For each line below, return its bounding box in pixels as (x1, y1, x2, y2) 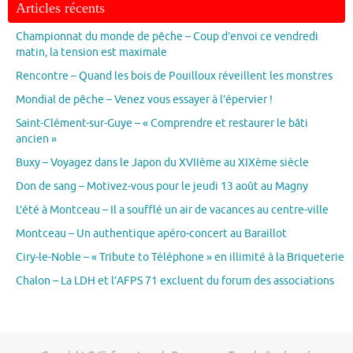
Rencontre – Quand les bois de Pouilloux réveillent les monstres (16, 69, 333, 83)
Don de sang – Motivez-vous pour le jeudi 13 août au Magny (16, 179, 308, 193)
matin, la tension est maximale (16, 45, 167, 59)
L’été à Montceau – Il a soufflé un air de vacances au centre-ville (16, 203, 329, 217)
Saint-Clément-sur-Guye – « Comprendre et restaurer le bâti (16, 116, 308, 130)
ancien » (16, 132, 57, 146)
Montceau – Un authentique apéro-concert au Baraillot (16, 226, 287, 240)
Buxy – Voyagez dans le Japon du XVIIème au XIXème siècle (16, 155, 309, 169)
